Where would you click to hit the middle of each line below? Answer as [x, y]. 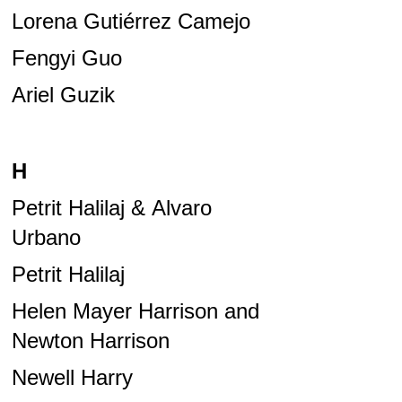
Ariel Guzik [63, 95]
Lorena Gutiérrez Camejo [131, 22]
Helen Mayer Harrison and [135, 311]
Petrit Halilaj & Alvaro [111, 208]
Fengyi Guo [66, 58]
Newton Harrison [90, 341]
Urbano [46, 238]
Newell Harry [72, 378]
